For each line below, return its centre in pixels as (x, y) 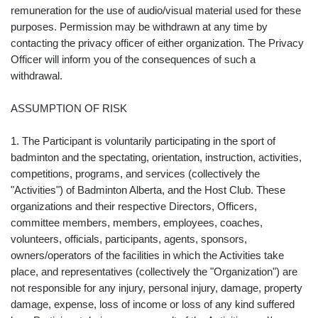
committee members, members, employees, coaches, (137, 223)
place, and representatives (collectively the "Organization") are (154, 272)
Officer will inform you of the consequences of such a (133, 60)
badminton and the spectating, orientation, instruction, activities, (156, 158)
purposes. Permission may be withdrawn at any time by (139, 27)
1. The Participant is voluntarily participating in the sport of (143, 141)
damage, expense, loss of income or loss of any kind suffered (153, 305)
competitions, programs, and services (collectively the (135, 174)
